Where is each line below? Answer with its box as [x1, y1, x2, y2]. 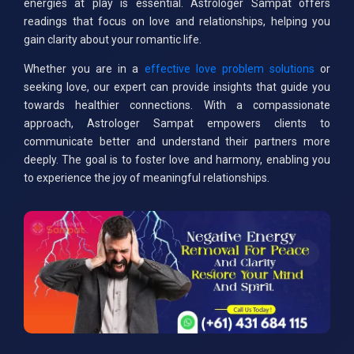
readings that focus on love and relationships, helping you [24, 14, 330, 28]
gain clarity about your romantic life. [24, 32, 201, 46]
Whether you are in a [24, 62, 145, 76]
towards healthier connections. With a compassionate [24, 99, 330, 112]
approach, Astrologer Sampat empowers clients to [24, 117, 330, 130]
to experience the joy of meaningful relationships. [24, 171, 269, 185]
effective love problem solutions [144, 62, 314, 76]
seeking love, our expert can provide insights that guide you [24, 81, 330, 94]
